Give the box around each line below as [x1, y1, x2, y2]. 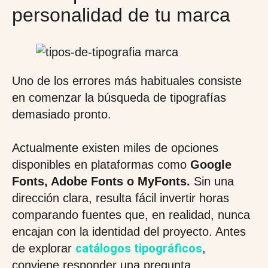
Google [187, 158, 232, 171]
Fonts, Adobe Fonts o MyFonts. [12, 175, 194, 188]
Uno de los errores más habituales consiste [12, 74, 242, 87]
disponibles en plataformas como [12, 158, 187, 171]
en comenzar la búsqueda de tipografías [12, 91, 226, 104]
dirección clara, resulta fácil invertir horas [12, 191, 229, 205]
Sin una [194, 175, 234, 188]
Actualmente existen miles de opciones [12, 141, 218, 154]
